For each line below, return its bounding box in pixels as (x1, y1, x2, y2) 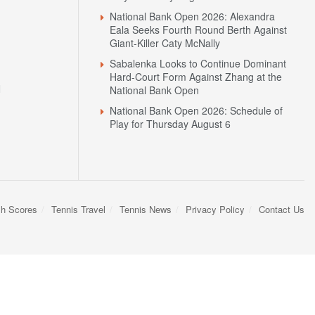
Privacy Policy (186, 202, 245, 217)
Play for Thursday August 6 (110, 117, 231, 131)
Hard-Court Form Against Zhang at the (110, 70, 282, 84)
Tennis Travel (51, 202, 105, 217)
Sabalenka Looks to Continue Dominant (110, 56, 286, 71)
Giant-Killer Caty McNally (110, 36, 220, 51)
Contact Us (259, 202, 304, 217)
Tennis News (120, 202, 172, 217)
